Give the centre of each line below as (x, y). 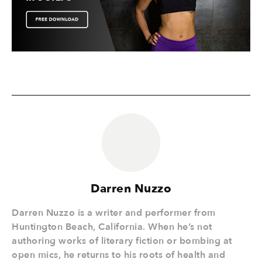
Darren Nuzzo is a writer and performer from (114, 213)
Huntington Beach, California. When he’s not (112, 227)
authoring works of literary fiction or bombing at (122, 241)
